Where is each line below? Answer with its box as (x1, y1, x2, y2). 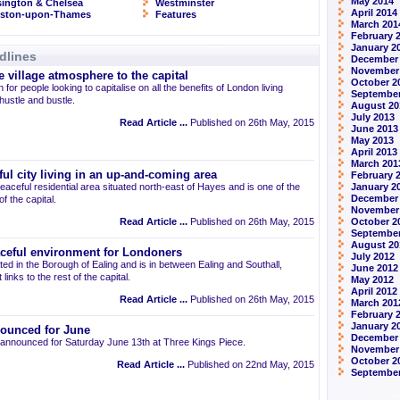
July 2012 (351, 251, 395, 262)
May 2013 (351, 135, 394, 146)
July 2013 (351, 112, 395, 122)
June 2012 (351, 262, 398, 273)
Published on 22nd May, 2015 (185, 359, 314, 370)
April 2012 (351, 286, 397, 296)
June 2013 (351, 123, 398, 134)
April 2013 (351, 146, 397, 157)
